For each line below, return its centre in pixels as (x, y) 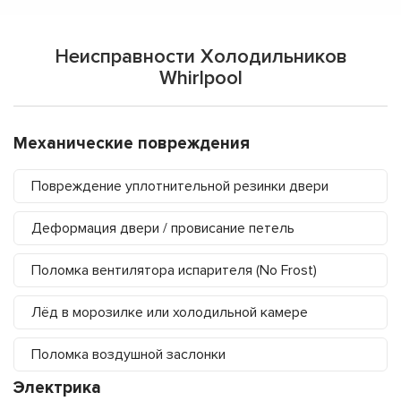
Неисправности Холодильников (200, 57)
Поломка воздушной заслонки (128, 355)
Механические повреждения (132, 144)
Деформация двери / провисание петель (163, 229)
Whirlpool (200, 79)
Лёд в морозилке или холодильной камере (170, 313)
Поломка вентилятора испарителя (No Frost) (174, 271)
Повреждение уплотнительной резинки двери (180, 187)
